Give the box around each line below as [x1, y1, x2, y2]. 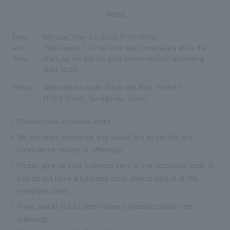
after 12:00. [43, 65, 80, 73]
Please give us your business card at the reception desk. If [17, 160, 214, 169]
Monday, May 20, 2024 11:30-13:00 [43, 32, 156, 41]
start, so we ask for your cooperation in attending [43, 54, 203, 63]
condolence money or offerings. [17, 145, 124, 154]
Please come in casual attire [17, 117, 111, 126]
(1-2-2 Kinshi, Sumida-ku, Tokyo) [43, 93, 148, 102]
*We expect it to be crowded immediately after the [43, 43, 207, 52]
